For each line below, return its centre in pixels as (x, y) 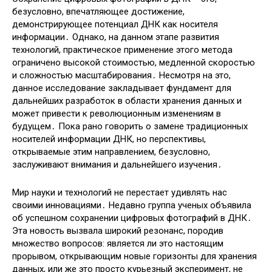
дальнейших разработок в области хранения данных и (127, 100)
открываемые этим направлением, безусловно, (111, 151)
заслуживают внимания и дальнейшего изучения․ (117, 164)
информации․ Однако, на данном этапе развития (116, 37)
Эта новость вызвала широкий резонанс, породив (118, 230)
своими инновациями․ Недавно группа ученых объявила (132, 205)
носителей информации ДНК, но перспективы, (109, 139)
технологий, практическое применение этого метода (122, 49)
